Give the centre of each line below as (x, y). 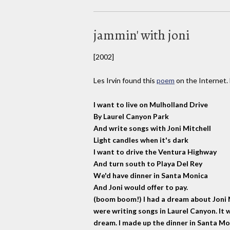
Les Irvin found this (125, 81)
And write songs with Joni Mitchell (152, 128)
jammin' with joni (141, 35)
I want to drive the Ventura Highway (155, 152)
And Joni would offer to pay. (141, 187)
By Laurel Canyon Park (131, 117)
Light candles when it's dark (141, 140)
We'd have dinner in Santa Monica (151, 176)
